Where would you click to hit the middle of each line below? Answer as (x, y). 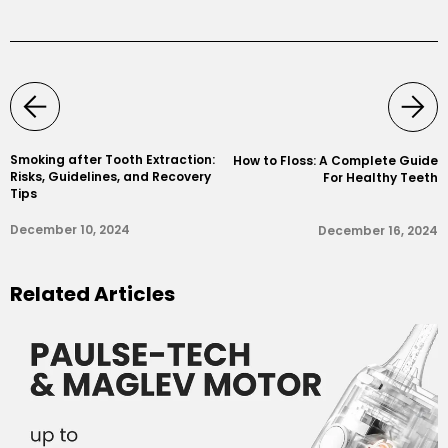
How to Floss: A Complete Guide (335, 160)
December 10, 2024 (70, 229)
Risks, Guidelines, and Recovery (110, 176)
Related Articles (92, 293)
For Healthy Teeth (380, 177)
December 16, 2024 (378, 230)
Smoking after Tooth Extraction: (112, 159)
